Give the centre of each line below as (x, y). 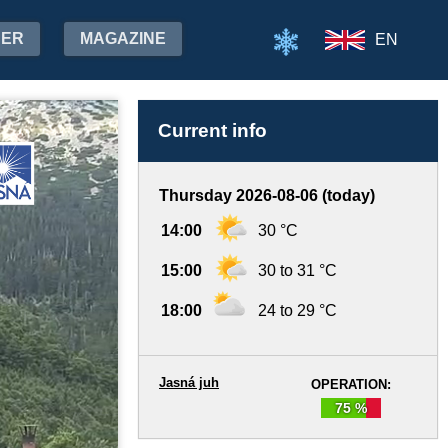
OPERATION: (351, 384)
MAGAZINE (123, 38)
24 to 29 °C (297, 310)
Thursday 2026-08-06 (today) (267, 195)
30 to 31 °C (297, 270)
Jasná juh (189, 382)
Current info (212, 130)
